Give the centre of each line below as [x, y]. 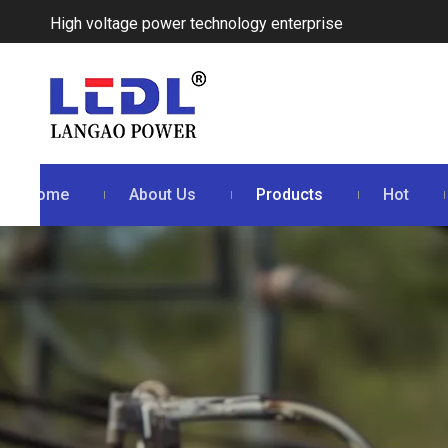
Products [289, 194]
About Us [162, 194]
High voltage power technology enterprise [196, 23]
